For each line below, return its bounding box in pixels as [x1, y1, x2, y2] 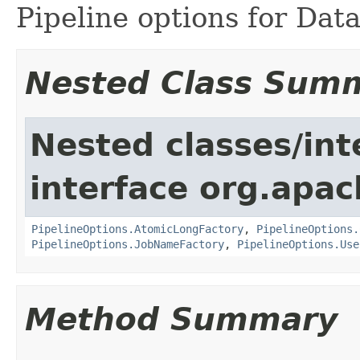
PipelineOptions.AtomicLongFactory [31, 222, 243, 235]
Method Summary [25, 301, 337, 337]
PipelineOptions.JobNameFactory [31, 237, 224, 251]
